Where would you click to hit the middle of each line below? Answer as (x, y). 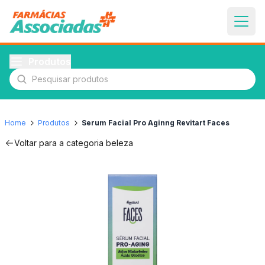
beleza (119, 143)
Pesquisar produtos (60, 85)
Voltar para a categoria (60, 143)
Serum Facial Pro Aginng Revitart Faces (156, 123)
